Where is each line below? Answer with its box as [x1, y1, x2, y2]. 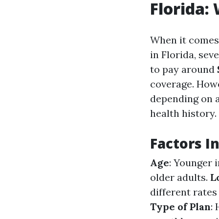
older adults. [150, 171, 210, 183]
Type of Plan [150, 200, 211, 213]
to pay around [150, 63, 217, 75]
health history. [150, 107, 217, 119]
